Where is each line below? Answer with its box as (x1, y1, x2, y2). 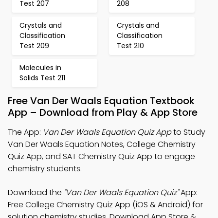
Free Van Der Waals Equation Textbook (8, 94, 195, 108)
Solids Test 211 (19, 73, 65, 83)
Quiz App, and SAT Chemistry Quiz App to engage (8, 151, 195, 162)
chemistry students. (8, 163, 82, 174)
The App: (8, 127, 43, 138)
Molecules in (19, 63, 61, 73)
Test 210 (117, 41, 144, 51)
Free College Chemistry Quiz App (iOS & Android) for (8, 199, 203, 210)
